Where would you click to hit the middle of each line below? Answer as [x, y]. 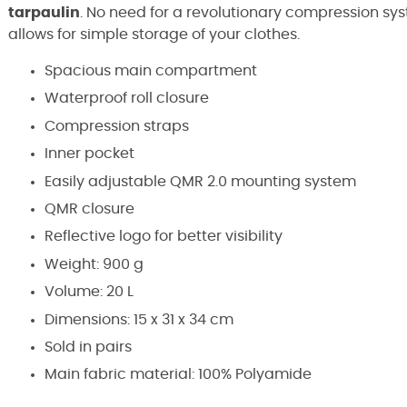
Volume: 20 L [89, 292]
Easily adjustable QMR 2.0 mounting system [200, 181]
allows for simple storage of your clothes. [154, 35]
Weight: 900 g [94, 264]
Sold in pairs [88, 347]
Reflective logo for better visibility [164, 237]
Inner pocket [89, 154]
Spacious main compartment [151, 71]
